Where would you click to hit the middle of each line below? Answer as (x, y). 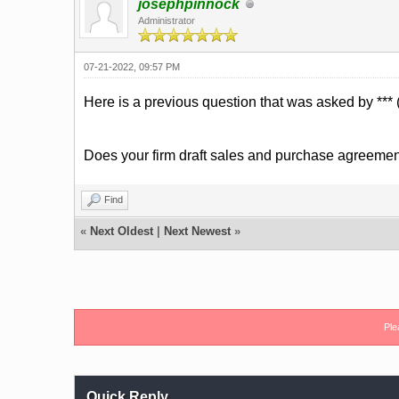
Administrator (166, 20)
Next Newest (197, 231)
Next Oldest (121, 231)
